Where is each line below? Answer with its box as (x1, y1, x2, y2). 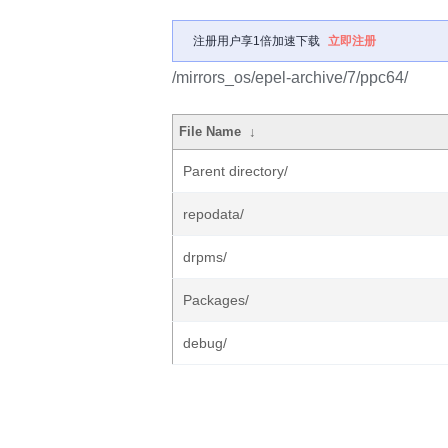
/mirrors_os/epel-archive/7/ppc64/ (172, 69, 408, 86)
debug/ (183, 335, 227, 351)
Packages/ (183, 292, 249, 308)
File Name (179, 124, 242, 139)
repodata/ (183, 206, 244, 222)
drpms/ (183, 249, 227, 265)
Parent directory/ (183, 163, 288, 179)
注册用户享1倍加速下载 (193, 34, 320, 48)
